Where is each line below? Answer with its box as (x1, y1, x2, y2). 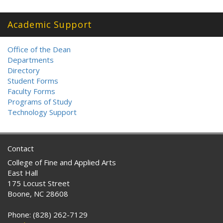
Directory (7, 65, 40, 75)
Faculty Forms (7, 86, 55, 96)
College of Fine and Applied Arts (7, 157, 116, 167)
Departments (7, 55, 54, 65)
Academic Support (7, 18, 93, 30)
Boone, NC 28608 (7, 189, 68, 199)
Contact (7, 143, 34, 153)
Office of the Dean (7, 44, 71, 54)
